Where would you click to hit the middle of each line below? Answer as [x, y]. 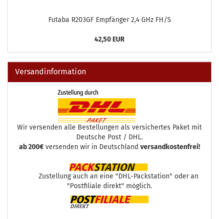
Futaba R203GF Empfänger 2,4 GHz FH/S [109, 20]
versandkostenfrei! [170, 147]
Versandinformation [51, 72]
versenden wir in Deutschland [92, 147]
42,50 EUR [109, 40]
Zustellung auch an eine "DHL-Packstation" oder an [109, 176]
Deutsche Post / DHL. [109, 137]
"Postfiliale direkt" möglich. [109, 186]
